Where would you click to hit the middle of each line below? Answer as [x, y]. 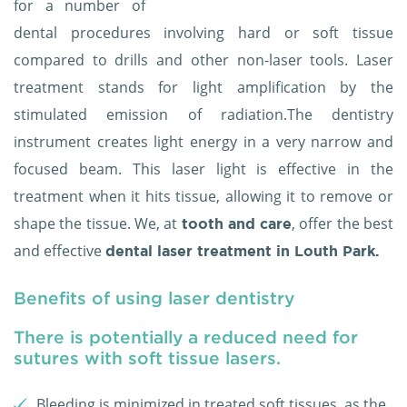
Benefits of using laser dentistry [154, 298]
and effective [60, 251]
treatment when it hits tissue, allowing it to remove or [203, 197]
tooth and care [237, 224]
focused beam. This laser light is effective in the [203, 169]
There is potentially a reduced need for [186, 337]
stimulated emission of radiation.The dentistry [203, 115]
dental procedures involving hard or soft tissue [203, 33]
